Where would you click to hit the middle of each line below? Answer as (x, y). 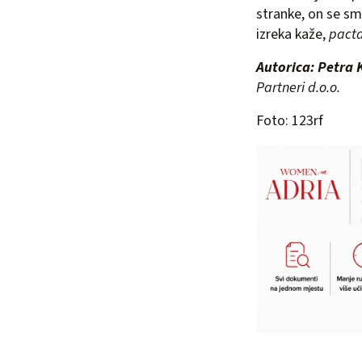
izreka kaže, (293, 35)
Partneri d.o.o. (298, 88)
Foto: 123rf (290, 121)
